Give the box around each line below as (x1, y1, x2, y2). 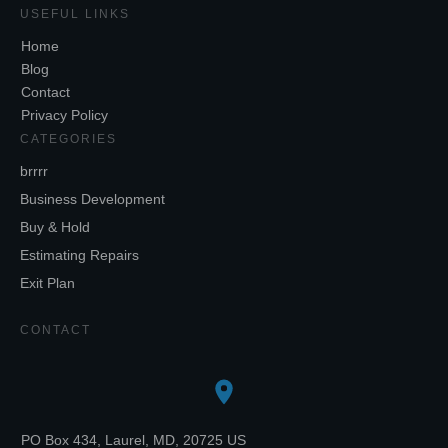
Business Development (20, 191, 165, 208)
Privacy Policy (21, 107, 108, 124)
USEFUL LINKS (20, 7, 130, 22)
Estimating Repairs (20, 247, 139, 264)
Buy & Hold (20, 219, 90, 236)
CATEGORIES (20, 132, 117, 147)
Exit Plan (20, 275, 75, 292)
